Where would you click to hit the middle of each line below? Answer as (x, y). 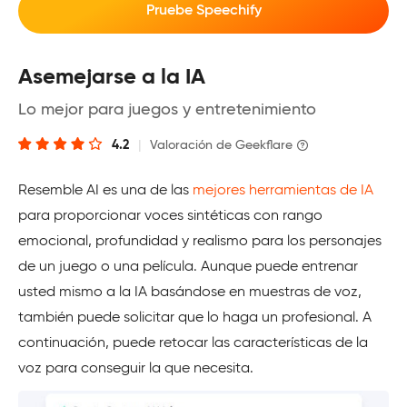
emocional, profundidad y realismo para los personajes (200, 242)
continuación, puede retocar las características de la (193, 344)
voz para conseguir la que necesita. (136, 369)
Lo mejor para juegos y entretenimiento (167, 110)
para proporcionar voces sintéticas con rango (170, 217)
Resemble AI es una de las (105, 191)
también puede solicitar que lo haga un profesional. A (195, 318)
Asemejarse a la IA (112, 78)
